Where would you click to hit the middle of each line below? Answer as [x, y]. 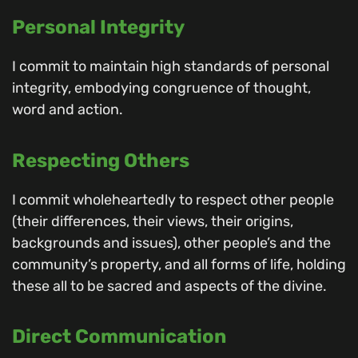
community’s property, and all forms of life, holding [179, 264]
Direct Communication [119, 336]
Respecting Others [101, 160]
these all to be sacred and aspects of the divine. [169, 286]
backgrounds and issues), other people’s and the [171, 243]
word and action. [68, 110]
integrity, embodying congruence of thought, [161, 88]
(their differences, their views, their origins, [153, 221]
